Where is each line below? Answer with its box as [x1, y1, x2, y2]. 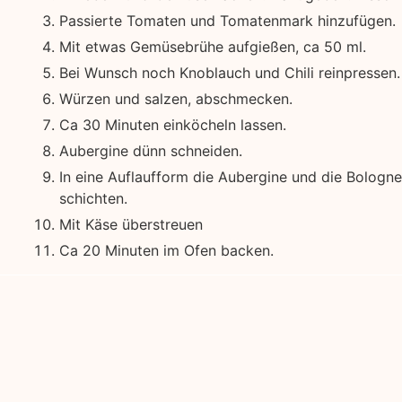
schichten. [58, 189, 127, 208]
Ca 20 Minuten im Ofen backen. [58, 241, 274, 260]
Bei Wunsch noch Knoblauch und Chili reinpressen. [58, 64, 400, 83]
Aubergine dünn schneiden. [58, 142, 242, 161]
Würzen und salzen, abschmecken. [58, 90, 293, 109]
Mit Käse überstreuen [58, 215, 203, 234]
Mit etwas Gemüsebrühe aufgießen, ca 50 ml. [58, 38, 366, 57]
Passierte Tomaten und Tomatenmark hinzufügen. [58, 12, 396, 31]
